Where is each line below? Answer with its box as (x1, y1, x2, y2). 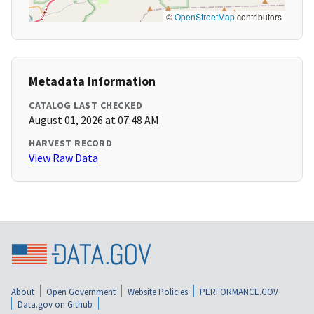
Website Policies (128, 285, 188, 298)
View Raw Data (29, 151, 98, 165)
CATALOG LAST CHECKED (29, 99, 142, 112)
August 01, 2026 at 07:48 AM (29, 113, 159, 128)
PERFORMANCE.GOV (200, 285, 278, 298)
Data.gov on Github (18, 298, 93, 310)
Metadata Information (29, 73, 156, 90)
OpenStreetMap (175, 11, 235, 23)
